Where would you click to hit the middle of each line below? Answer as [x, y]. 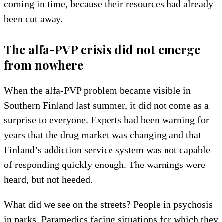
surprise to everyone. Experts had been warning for [107, 120]
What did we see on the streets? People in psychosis [108, 204]
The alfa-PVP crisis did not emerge [102, 49]
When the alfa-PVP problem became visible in [97, 90]
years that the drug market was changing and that [103, 135]
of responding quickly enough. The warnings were [105, 164]
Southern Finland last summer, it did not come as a [106, 105]
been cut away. [33, 19]
